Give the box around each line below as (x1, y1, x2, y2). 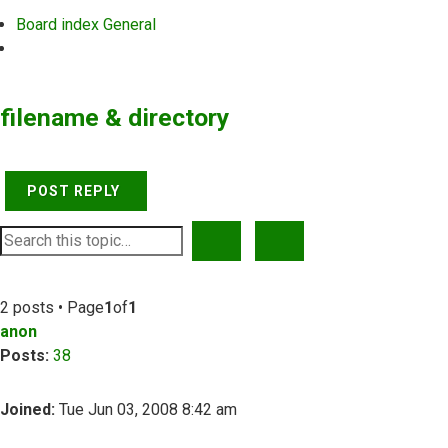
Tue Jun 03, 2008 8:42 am (55, 400, 237, 419)
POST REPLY (27, 183, 120, 199)
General (103, 15, 156, 34)
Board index (16, 15, 99, 34)
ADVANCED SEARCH (281, 232, 428, 248)
